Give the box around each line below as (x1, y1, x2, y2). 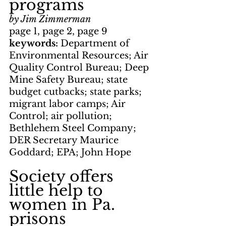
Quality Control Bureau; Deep (9, 62, 151, 74)
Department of (61, 38, 132, 49)
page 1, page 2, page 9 (9, 26, 107, 37)
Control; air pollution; (9, 110, 115, 122)
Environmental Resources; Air (9, 50, 151, 62)
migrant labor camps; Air (9, 98, 128, 110)
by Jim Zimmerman (9, 14, 91, 25)
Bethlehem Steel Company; (9, 123, 139, 134)
